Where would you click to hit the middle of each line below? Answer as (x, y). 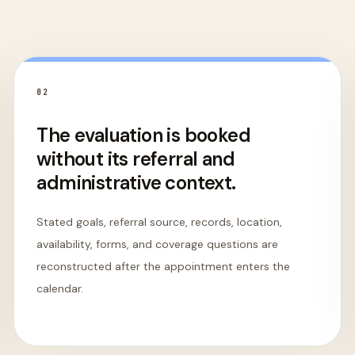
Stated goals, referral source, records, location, (160, 222)
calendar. (60, 288)
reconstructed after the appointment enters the (164, 266)
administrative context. (136, 183)
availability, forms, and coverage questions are (158, 244)
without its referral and (136, 159)
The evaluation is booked (143, 135)
